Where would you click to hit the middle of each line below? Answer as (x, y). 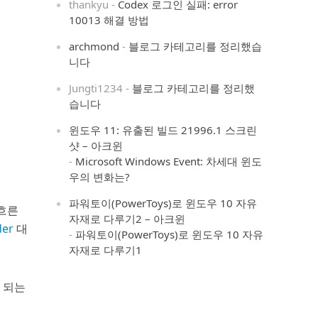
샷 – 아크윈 (96, 146)
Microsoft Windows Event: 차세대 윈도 (169, 161)
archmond (94, 46)
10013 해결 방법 (109, 20)
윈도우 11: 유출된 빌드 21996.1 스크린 (163, 130)
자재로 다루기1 (106, 250)
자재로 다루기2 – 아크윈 (127, 219)
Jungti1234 (96, 88)
